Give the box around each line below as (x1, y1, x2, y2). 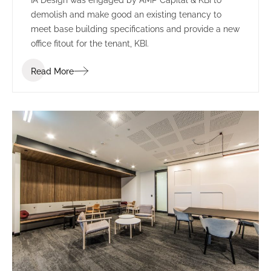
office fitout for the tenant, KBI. (31, 38, 149, 48)
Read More (31, 66, 74, 76)
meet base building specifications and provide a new (31, 24, 240, 34)
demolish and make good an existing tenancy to (31, 9, 221, 19)
